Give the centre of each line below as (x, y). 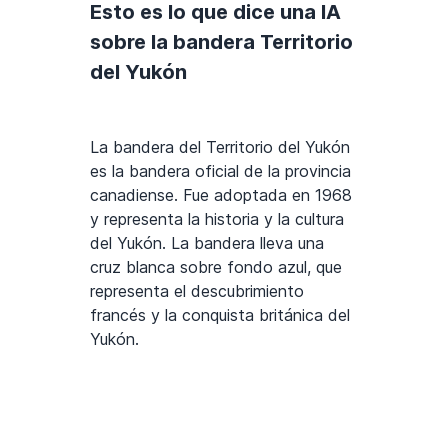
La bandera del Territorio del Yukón (220, 146)
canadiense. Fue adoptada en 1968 (221, 194)
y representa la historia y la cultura (217, 218)
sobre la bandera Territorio (221, 41)
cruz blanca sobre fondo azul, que (216, 266)
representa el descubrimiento (197, 290)
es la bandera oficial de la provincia (220, 170)
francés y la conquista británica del (220, 314)
